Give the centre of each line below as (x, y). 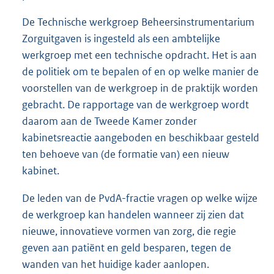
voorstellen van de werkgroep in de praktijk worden (140, 88)
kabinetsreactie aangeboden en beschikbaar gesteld (141, 137)
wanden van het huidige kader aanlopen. (116, 264)
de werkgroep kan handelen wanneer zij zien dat (133, 214)
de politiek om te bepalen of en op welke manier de (140, 71)
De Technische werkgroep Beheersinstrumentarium (138, 22)
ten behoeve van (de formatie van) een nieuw (126, 154)
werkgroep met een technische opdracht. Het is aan (139, 55)
